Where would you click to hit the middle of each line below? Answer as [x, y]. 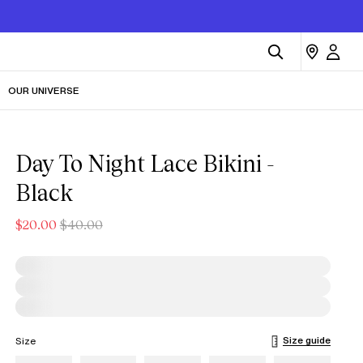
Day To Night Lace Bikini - [145, 164]
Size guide [306, 340]
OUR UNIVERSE [44, 90]
